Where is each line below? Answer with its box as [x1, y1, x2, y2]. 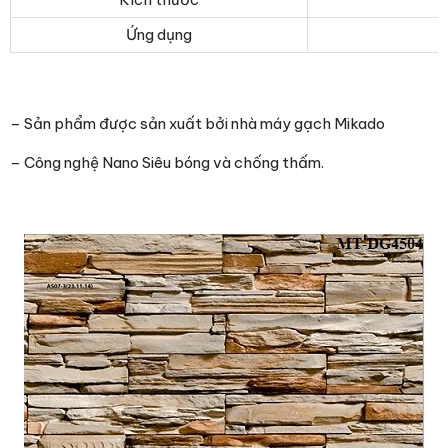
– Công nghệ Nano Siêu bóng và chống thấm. [10, 153, 324, 172]
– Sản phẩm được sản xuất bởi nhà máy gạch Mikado [10, 114, 385, 133]
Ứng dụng [126, 25, 192, 44]
